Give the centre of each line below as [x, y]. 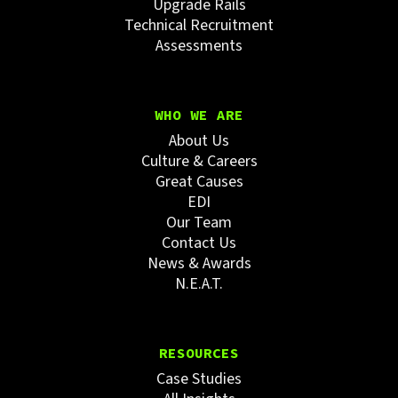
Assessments [199, 46]
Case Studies [199, 379]
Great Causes [199, 182]
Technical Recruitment [199, 26]
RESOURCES [199, 353]
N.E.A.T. [199, 284]
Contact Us [199, 243]
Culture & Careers [199, 162]
